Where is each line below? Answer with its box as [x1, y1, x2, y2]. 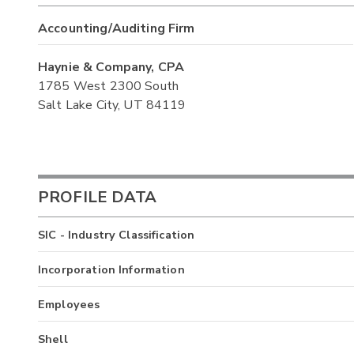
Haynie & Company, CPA [38, 58, 185, 77]
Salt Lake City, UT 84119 [38, 96, 186, 115]
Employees [38, 296, 100, 313]
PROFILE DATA [38, 186, 156, 208]
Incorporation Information [38, 262, 185, 278]
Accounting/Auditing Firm [38, 20, 195, 38]
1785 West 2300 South [38, 77, 179, 96]
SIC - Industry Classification [38, 227, 195, 243]
